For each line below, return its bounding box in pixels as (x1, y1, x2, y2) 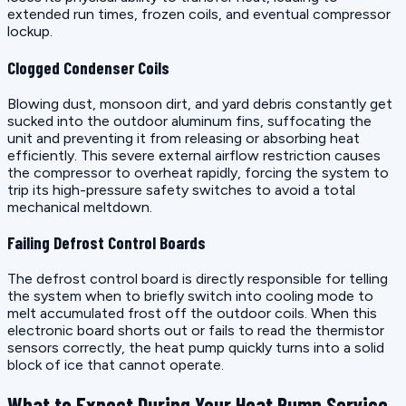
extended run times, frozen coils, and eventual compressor (7, 5, 391, 24)
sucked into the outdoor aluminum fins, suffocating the (7, 111, 372, 130)
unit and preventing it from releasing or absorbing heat (7, 129, 360, 147)
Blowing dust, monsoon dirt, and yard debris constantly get (7, 94, 392, 112)
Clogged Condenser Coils (7, 56, 169, 78)
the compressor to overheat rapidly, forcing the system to (7, 163, 389, 181)
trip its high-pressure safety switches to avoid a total (7, 180, 355, 198)
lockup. (7, 23, 53, 41)
